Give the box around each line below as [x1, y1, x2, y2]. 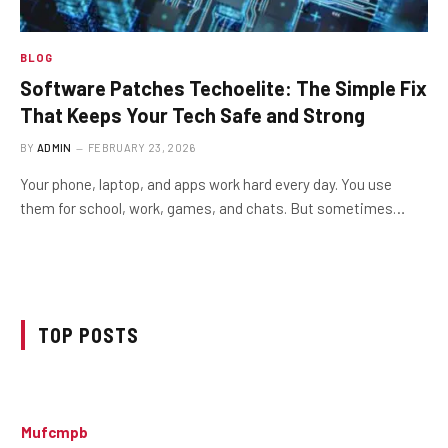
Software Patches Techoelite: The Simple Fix [20, 75, 427, 100]
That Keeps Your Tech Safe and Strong [20, 102, 365, 127]
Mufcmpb [21, 422, 88, 441]
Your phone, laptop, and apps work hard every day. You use [20, 174, 392, 193]
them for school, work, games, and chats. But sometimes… [20, 198, 405, 217]
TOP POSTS [38, 322, 139, 347]
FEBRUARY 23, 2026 [88, 140, 196, 154]
